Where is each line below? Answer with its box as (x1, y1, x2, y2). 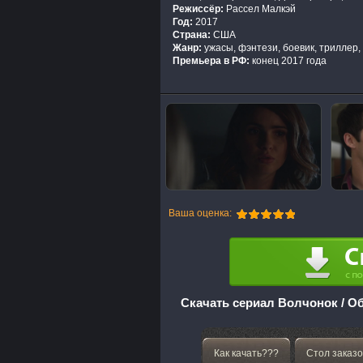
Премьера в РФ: (173, 55, 250, 66)
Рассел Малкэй (224, 3, 296, 15)
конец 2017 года (250, 55, 327, 66)
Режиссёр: (173, 3, 224, 15)
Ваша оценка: (169, 207, 232, 220)
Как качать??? (214, 347, 279, 359)
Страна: (173, 29, 211, 41)
